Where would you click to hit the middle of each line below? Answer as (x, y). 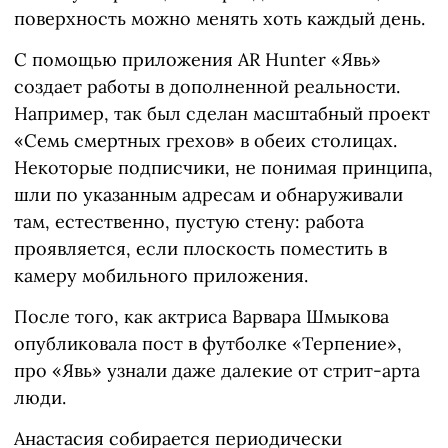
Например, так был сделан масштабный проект (222, 114)
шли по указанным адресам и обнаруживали (208, 195)
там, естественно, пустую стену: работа (189, 222)
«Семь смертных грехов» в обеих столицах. (205, 141)
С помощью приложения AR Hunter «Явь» (197, 60)
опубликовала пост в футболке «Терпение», (208, 344)
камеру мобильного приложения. (161, 276)
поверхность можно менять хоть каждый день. (219, 19)
